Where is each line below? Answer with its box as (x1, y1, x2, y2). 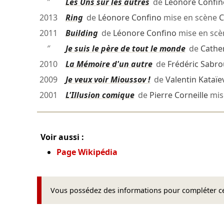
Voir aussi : (40, 131, 84, 142)
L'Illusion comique (65, 89, 134, 101)
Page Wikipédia (56, 146, 118, 157)
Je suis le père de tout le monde (65, 43, 185, 54)
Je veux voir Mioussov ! (65, 74, 150, 85)
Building (65, 27, 98, 39)
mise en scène (161, 12, 219, 23)
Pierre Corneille (149, 89, 208, 101)
